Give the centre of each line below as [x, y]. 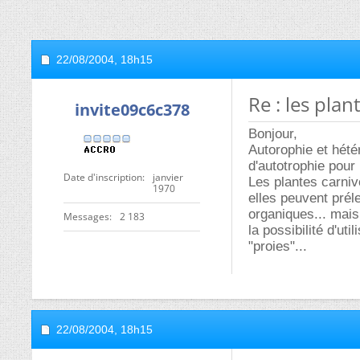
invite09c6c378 [132, 110]
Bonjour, [273, 134]
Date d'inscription [103, 177]
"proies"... [278, 246]
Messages [86, 217]
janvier [168, 177]
